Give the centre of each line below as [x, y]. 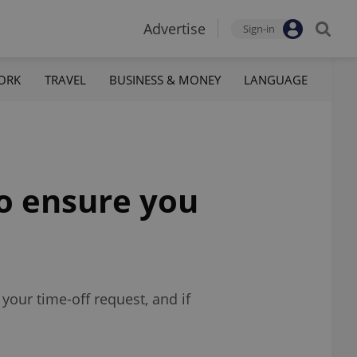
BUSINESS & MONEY [165, 79]
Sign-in [259, 29]
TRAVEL [65, 79]
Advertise [175, 29]
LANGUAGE [275, 79]
